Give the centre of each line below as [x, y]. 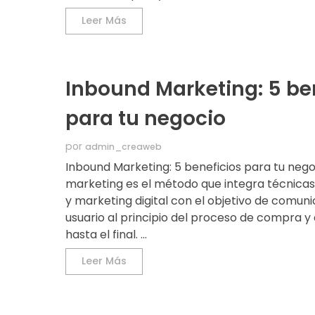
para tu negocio [146, 119]
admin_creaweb [124, 147]
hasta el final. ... [107, 235]
